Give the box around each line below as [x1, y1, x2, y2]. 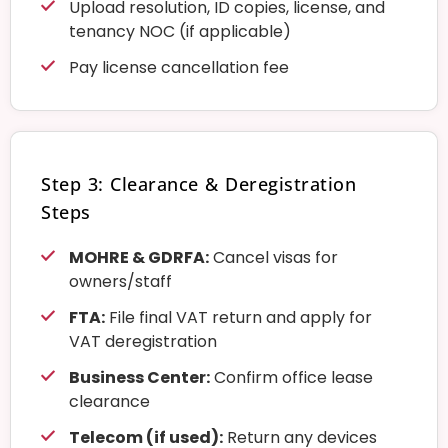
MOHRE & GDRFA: [68, 245, 209, 269]
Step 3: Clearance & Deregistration [41, 171, 356, 196]
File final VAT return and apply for [104, 305, 372, 329]
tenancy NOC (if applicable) [68, 19, 291, 43]
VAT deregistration [68, 329, 217, 353]
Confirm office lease [209, 365, 373, 389]
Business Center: [68, 365, 210, 389]
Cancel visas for [208, 245, 338, 269]
